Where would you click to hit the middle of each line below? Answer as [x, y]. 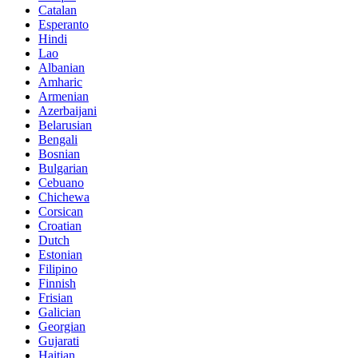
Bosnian [59, 153]
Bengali [58, 139]
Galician [60, 312]
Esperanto [64, 24]
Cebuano [61, 182]
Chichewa [64, 197]
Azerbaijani [68, 110]
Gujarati [59, 340]
